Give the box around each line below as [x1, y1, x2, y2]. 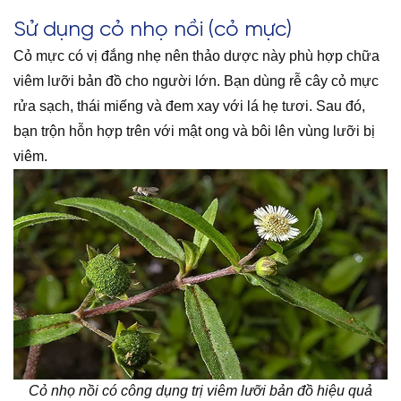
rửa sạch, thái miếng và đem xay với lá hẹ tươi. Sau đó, [13, 98, 365, 114]
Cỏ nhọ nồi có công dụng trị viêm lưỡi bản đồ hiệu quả [29, 383, 372, 399]
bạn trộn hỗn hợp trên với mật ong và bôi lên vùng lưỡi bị [13, 123, 375, 139]
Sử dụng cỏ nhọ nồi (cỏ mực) [13, 18, 292, 41]
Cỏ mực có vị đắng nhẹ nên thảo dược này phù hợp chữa [13, 47, 380, 64]
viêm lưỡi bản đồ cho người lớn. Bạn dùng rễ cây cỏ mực [13, 73, 379, 89]
